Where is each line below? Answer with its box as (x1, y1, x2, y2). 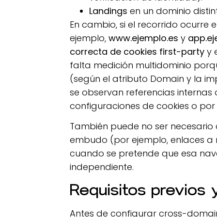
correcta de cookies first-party (70, 45, 205, 58)
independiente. (70, 160, 134, 173)
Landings (89, 4, 128, 17)
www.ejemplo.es (108, 31, 179, 44)
